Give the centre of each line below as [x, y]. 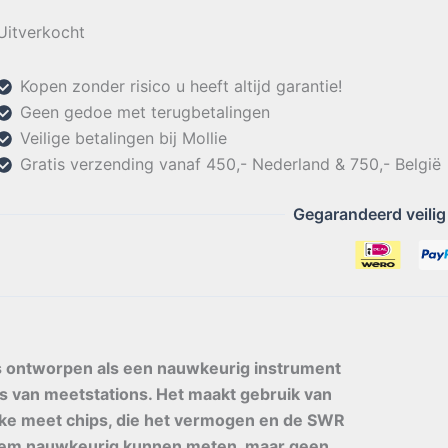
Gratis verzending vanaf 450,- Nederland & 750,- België [230, 164]
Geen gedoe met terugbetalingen [145, 112]
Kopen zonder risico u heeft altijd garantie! [181, 86]
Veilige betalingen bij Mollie [123, 138]
